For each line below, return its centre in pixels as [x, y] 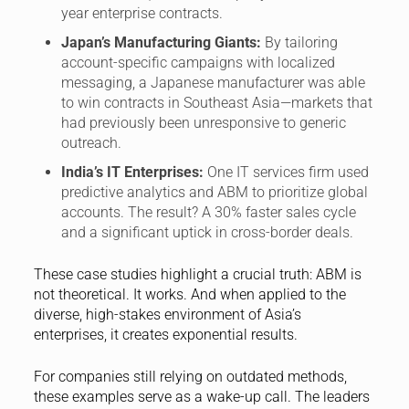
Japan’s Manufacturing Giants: [161, 42]
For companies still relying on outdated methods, [190, 376]
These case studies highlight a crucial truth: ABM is [197, 274]
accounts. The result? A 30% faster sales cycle [208, 212]
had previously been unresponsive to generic [203, 122]
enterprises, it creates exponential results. [165, 334]
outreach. [91, 142]
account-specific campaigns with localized [198, 62]
